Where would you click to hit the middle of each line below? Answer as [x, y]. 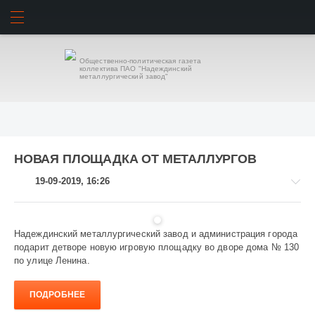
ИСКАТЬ [274, 20]
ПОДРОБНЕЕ [57, 295]
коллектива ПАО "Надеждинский [136, 68]
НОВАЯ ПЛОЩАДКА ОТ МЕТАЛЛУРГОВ [135, 159]
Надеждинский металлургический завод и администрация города [156, 233]
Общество [57, 258]
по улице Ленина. [52, 260]
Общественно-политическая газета [141, 60]
